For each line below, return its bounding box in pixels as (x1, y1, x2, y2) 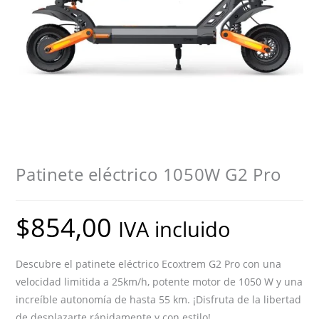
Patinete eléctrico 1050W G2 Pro (16, 162, 283, 186)
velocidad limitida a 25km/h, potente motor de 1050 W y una (16, 274, 303, 288)
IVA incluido (118, 214, 231, 243)
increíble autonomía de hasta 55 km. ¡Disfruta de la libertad (16, 292, 302, 306)
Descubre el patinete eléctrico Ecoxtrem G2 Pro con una (16, 256, 282, 271)
